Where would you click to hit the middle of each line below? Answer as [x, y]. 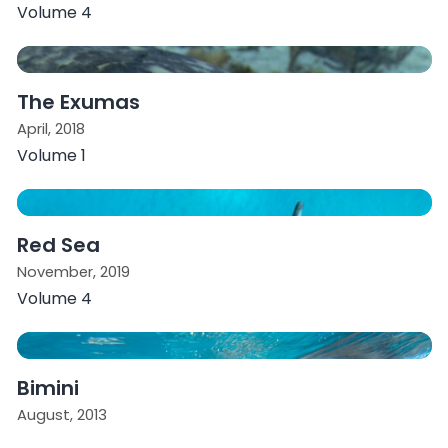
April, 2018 [50, 128]
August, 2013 [61, 414]
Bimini [47, 387]
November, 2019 [73, 271]
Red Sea [58, 244]
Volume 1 [51, 155]
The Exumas [78, 101]
